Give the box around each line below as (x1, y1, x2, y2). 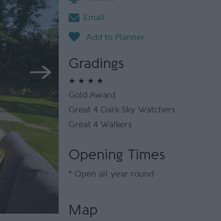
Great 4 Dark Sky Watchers (68, 106, 175, 114)
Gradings (68, 57, 124, 71)
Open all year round (72, 170, 154, 178)
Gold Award (68, 91, 115, 99)
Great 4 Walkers (68, 120, 132, 129)
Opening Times (68, 148, 165, 162)
